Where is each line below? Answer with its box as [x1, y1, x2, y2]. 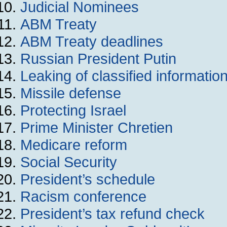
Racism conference [20, 188, 146, 205]
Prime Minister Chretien [20, 119, 173, 136]
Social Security [20, 154, 117, 170]
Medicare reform [20, 136, 127, 153]
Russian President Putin [20, 50, 176, 67]
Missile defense [20, 85, 121, 101]
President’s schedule [20, 171, 155, 187]
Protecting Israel [20, 102, 126, 119]
